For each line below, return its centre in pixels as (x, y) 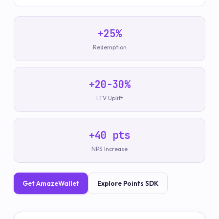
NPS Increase (109, 149)
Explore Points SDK (128, 183)
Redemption (109, 47)
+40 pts (109, 135)
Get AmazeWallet (51, 183)
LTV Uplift (109, 98)
